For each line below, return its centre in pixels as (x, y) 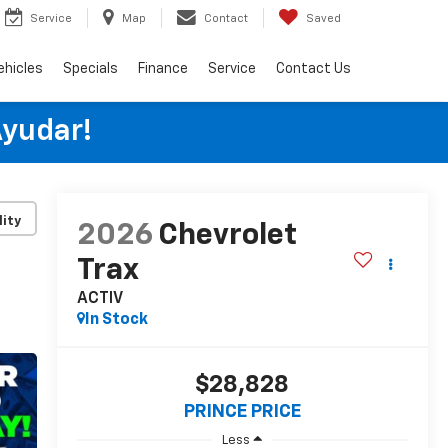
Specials (90, 68)
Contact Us (313, 68)
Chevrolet (227, 236)
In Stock (116, 320)
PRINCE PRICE (242, 412)
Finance (163, 68)
